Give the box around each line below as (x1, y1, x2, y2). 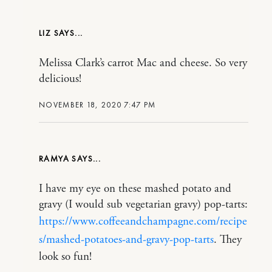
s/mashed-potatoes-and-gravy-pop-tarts (39, 233, 214, 248)
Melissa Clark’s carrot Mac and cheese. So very (39, 56, 247, 71)
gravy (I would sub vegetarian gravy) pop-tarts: (39, 197, 248, 212)
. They (214, 233, 242, 248)
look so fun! (39, 250, 92, 265)
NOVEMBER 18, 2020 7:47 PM (39, 100, 156, 110)
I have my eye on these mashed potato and (39, 182, 231, 197)
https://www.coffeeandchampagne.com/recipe (39, 214, 247, 229)
